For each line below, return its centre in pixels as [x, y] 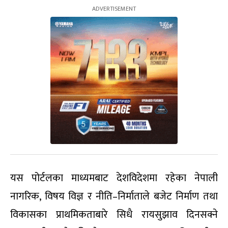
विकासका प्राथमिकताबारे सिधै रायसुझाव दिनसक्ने [114, 215]
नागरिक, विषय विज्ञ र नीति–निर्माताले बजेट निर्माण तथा [114, 196]
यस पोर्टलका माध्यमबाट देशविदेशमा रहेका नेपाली [114, 178]
